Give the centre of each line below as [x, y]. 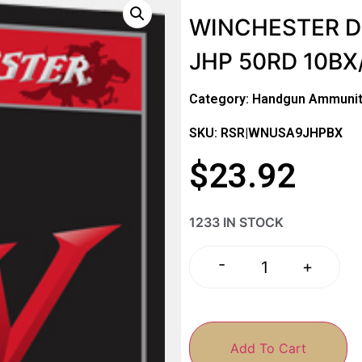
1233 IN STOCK [236, 223]
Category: [221, 99]
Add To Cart [268, 348]
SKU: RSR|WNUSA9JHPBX [266, 133]
